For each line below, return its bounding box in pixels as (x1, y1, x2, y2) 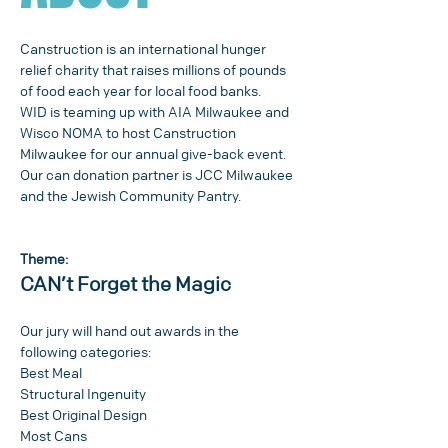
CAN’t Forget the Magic (20, 271, 231, 296)
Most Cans (20, 426, 87, 444)
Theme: (20, 249, 68, 267)
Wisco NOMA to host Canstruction (20, 123, 239, 141)
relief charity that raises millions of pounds (20, 60, 289, 78)
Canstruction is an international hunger (20, 39, 269, 57)
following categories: (20, 342, 151, 360)
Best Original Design (20, 405, 147, 423)
